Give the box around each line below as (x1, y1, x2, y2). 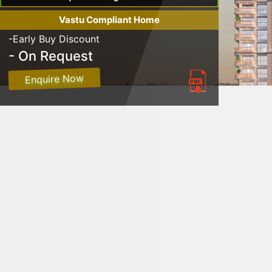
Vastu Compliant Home (59, 14, 160, 26)
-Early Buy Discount (8, 32, 100, 45)
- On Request (8, 47, 93, 64)
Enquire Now (24, 72, 84, 86)
